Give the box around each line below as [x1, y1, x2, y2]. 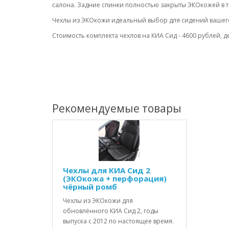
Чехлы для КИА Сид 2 [63, 165, 150, 175]
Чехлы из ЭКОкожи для [63, 196, 133, 205]
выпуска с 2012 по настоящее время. [63, 217, 174, 225]
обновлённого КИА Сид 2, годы [63, 207, 158, 215]
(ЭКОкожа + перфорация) [63, 173, 167, 184]
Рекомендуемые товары [52, 101, 181, 116]
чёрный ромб [63, 181, 117, 192]
